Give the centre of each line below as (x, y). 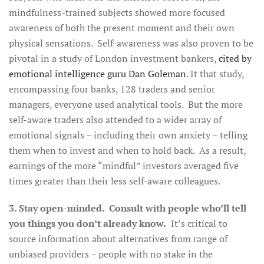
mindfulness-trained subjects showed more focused (117, 12)
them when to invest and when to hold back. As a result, (127, 150)
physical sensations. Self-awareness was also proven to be (131, 43)
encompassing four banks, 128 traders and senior (112, 89)
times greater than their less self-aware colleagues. (115, 181)
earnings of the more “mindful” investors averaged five (124, 166)
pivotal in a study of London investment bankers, (114, 58)
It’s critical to (197, 223)
